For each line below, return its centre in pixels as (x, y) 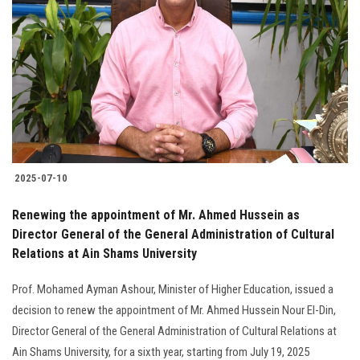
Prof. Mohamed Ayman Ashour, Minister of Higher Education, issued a (173, 290)
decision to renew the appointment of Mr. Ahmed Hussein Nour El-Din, (174, 311)
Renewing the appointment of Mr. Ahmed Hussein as (156, 215)
